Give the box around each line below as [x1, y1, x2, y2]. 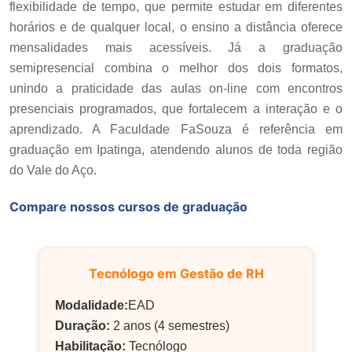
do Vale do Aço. [9, 163, 97, 177]
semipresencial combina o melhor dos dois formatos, [9, 60, 343, 75]
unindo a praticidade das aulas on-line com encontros [9, 81, 343, 95]
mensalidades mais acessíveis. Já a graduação [9, 40, 343, 54]
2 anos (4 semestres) [110, 318, 229, 332]
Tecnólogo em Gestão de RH [88, 265, 264, 281]
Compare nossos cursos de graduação [9, 198, 247, 214]
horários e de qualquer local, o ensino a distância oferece [9, 20, 343, 34]
